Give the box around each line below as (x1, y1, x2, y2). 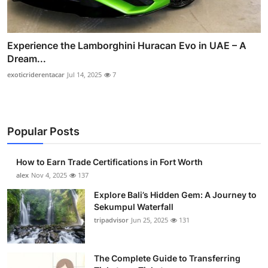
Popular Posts (7, 125, 80, 138)
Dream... (7, 53, 46, 65)
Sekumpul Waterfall (94, 202, 173, 212)
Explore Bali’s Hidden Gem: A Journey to (94, 190, 257, 200)
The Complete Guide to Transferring (94, 253, 240, 264)
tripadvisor (94, 215, 129, 225)
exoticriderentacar (7, 70, 65, 80)
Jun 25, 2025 (131, 215, 168, 225)
